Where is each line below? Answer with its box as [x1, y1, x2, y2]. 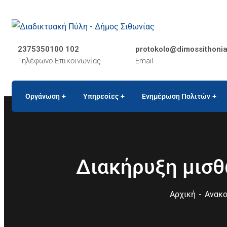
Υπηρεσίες [83, 92, 119, 100]
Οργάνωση [25, 92, 60, 100]
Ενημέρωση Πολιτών [142, 92, 210, 100]
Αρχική [169, 190, 196, 199]
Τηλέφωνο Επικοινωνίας [18, 56, 101, 65]
